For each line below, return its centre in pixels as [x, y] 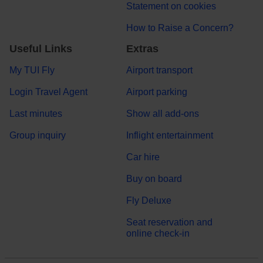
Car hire [143, 157]
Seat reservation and [170, 222]
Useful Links [41, 49]
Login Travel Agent [48, 92]
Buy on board [154, 179]
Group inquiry [38, 136]
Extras [143, 49]
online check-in [158, 234]
